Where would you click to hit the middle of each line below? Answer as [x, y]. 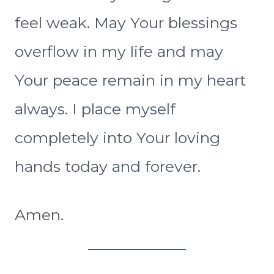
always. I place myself [95, 109]
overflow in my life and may [119, 52]
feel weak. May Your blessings [126, 23]
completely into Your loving [117, 138]
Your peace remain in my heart [130, 80]
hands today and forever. [108, 167]
